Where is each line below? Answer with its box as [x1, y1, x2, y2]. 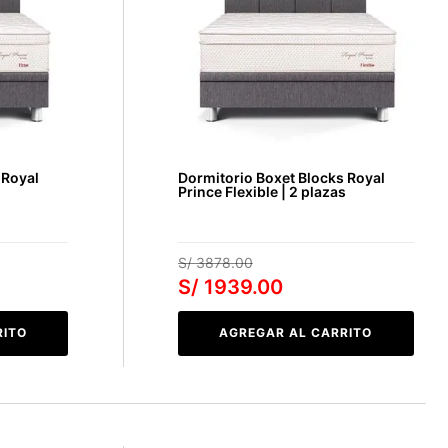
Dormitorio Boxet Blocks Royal [177, 168, 385, 186]
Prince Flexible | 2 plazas [177, 182, 346, 200]
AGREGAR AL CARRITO [219, 324, 373, 340]
